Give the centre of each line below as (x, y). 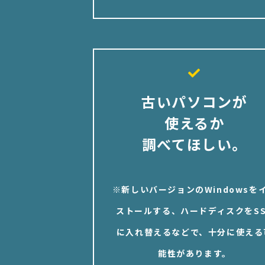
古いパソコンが (195, 102)
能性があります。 (194, 253)
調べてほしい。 (194, 144)
